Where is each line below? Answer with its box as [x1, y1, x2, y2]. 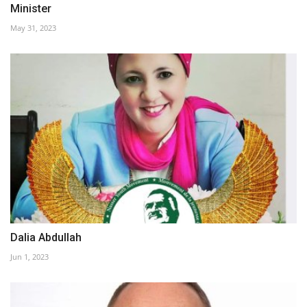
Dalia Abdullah [10, 231, 82, 245]
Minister [10, 1, 51, 15]
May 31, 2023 [10, 22, 56, 33]
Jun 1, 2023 [10, 251, 49, 262]
